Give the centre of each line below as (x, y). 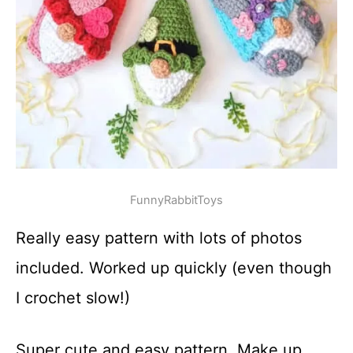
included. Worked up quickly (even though (174, 268)
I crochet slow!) (73, 298)
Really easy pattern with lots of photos (159, 238)
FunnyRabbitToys (176, 200)
